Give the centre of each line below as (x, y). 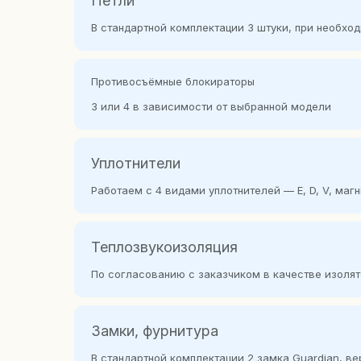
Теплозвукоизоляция (164, 247)
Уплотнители (136, 163)
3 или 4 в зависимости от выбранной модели (211, 106)
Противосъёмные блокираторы (173, 81)
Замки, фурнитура (155, 331)
